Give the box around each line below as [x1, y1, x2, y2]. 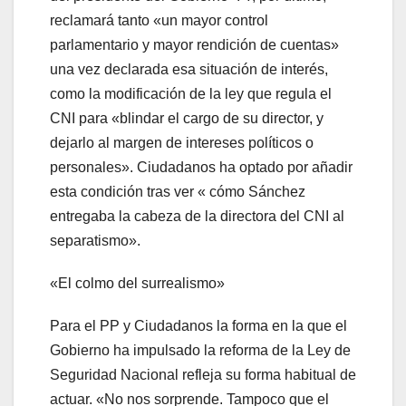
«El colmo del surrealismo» [50, 275, 225, 291]
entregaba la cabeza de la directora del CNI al [50, 208, 344, 224]
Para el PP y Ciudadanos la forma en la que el [50, 317, 347, 333]
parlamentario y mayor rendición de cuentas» [50, 36, 339, 53]
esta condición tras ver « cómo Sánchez [50, 183, 305, 199]
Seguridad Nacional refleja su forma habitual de [50, 366, 356, 382]
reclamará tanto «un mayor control [50, 12, 268, 28]
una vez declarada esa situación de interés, [50, 61, 328, 77]
